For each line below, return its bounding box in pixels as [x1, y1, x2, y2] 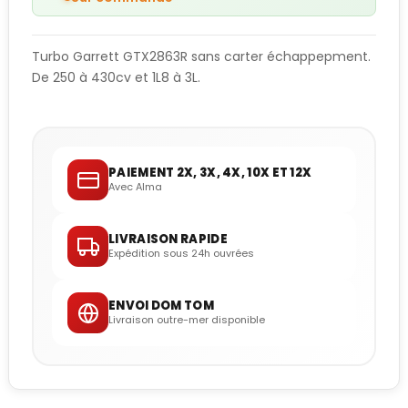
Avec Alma [108, 179, 162, 195]
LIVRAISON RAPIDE [108, 230, 228, 249]
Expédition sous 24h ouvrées [108, 246, 254, 261]
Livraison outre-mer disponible [108, 312, 265, 328]
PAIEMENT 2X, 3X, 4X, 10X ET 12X [108, 164, 312, 182]
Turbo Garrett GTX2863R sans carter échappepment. [32, 47, 371, 66]
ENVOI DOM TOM [108, 297, 214, 315]
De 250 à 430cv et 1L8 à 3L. [32, 68, 200, 87]
